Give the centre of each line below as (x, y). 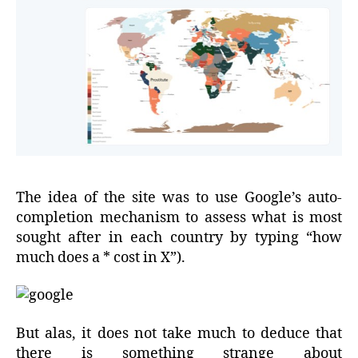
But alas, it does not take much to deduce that (179, 333)
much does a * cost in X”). (101, 257)
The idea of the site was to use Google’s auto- (179, 197)
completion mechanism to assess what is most (179, 217)
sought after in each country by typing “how (179, 237)
